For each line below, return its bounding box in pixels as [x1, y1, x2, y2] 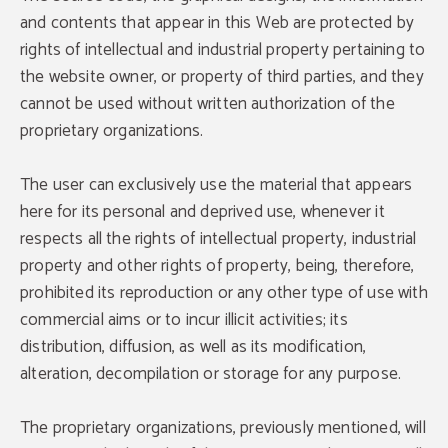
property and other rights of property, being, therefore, [20, 252, 415, 280]
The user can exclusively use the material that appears [20, 171, 413, 199]
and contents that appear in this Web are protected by [20, 9, 415, 37]
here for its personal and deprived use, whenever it [20, 198, 385, 226]
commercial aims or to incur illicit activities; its [20, 306, 348, 334]
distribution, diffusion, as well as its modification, [20, 333, 367, 361]
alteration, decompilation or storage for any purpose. [20, 360, 402, 388]
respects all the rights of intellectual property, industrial [20, 225, 417, 253]
